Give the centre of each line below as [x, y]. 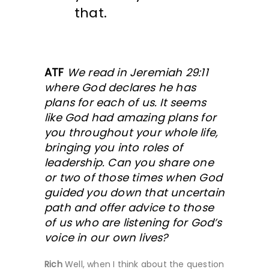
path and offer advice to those [129, 207]
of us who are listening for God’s [133, 222]
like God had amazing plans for [130, 117]
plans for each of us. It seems [125, 102]
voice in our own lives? [106, 237]
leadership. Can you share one [129, 162]
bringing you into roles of [114, 147]
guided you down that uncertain [134, 192]
